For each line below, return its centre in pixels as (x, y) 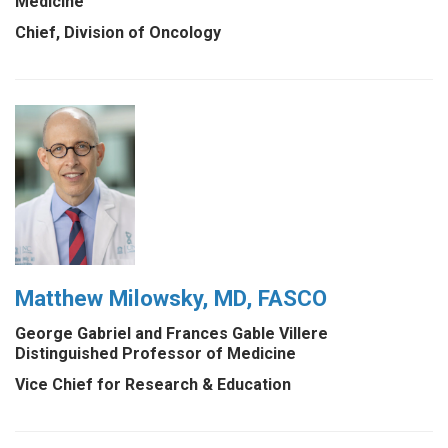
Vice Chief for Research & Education (153, 384)
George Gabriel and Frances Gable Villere (171, 333)
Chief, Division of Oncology (118, 33)
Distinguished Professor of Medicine (155, 353)
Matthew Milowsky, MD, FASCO (171, 298)
